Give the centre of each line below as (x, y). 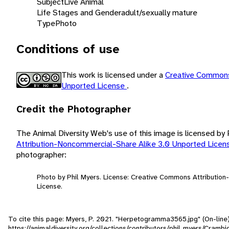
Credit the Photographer (74, 109)
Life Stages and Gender (79, 12)
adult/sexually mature (159, 12)
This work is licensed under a (113, 75)
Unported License (94, 85)
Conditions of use (68, 49)
